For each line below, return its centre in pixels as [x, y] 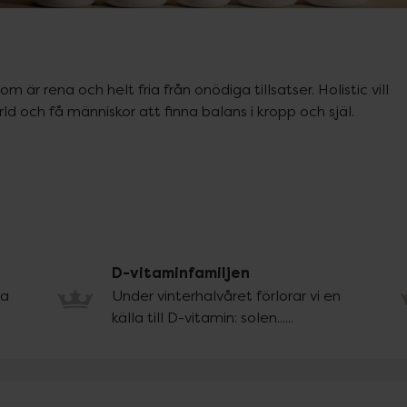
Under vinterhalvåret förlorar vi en [226, 295]
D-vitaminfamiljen [180, 273]
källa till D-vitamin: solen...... [202, 317]
